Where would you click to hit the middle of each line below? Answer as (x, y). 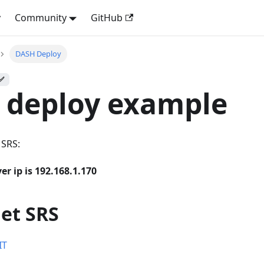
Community (40, 18)
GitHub (107, 18)
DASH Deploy (38, 54)
